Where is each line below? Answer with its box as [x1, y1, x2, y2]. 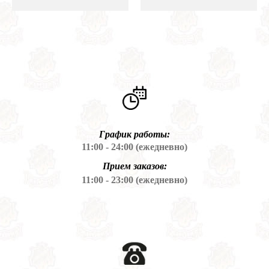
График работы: [99, 129, 170, 140]
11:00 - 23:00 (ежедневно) [82, 175, 187, 186]
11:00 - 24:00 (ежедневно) [82, 142, 187, 153]
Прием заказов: [102, 161, 167, 172]
